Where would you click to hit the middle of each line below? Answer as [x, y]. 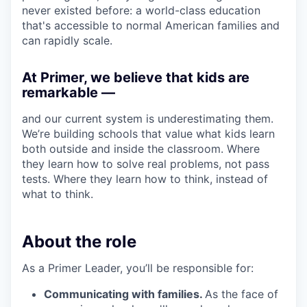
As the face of [242, 294]
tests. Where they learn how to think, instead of [145, 179]
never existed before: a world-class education [141, 10]
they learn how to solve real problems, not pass [146, 163]
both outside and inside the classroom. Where [141, 148]
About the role [79, 241]
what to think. [58, 194]
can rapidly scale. [67, 40]
